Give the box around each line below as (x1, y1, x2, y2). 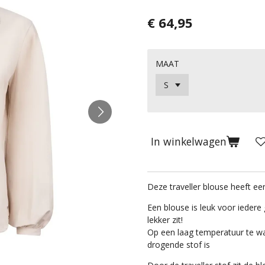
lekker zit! (147, 214, 183, 225)
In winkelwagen (151, 134, 227, 149)
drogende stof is (147, 238, 210, 250)
